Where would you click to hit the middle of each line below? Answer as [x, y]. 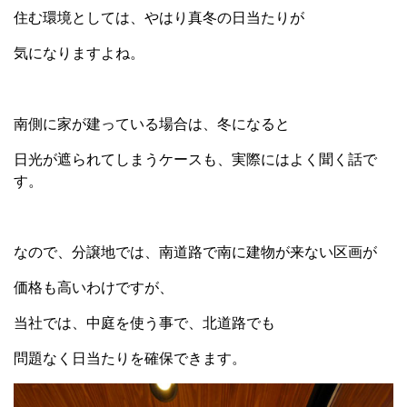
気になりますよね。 [79, 54]
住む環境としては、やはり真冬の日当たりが [159, 18]
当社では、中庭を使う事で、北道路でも [144, 323]
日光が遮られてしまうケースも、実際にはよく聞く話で [195, 160]
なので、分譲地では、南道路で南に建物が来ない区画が [195, 253]
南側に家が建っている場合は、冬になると [152, 124]
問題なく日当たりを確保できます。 [130, 359]
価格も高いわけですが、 [94, 288]
